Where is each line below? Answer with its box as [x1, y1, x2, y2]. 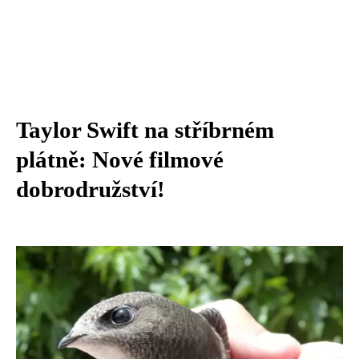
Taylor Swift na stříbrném [16, 117, 274, 143]
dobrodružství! [16, 176, 165, 202]
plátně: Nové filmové [16, 147, 224, 172]
